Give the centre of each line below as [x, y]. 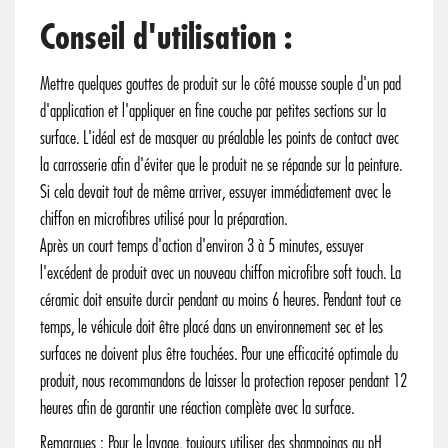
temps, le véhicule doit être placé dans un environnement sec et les [211, 327]
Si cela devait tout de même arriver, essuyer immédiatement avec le [215, 192]
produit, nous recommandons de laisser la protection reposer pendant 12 [223, 381]
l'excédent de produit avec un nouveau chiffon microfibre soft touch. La [220, 273]
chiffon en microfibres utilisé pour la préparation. [164, 219]
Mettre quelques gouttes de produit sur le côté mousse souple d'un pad [220, 84]
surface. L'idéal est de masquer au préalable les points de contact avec [219, 138]
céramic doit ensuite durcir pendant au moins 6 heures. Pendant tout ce [220, 300]
